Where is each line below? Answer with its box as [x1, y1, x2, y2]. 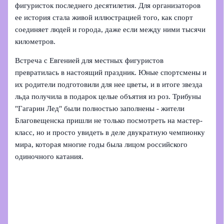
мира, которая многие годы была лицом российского [15, 140, 188, 149]
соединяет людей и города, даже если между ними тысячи [15, 25, 206, 33]
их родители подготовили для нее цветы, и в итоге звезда [15, 80, 203, 89]
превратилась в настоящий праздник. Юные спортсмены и [15, 68, 207, 77]
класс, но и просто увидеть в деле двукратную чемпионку [15, 128, 205, 137]
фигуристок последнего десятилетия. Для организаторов [15, 1, 201, 9]
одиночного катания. [15, 152, 84, 161]
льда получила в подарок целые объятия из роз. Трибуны [15, 92, 201, 101]
